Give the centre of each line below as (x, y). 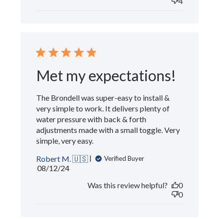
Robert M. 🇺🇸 (62, 158)
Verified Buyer (124, 159)
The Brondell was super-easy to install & (103, 97)
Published (70, 167)
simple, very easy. (65, 140)
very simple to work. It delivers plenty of (103, 108)
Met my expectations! (106, 75)
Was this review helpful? (127, 185)
